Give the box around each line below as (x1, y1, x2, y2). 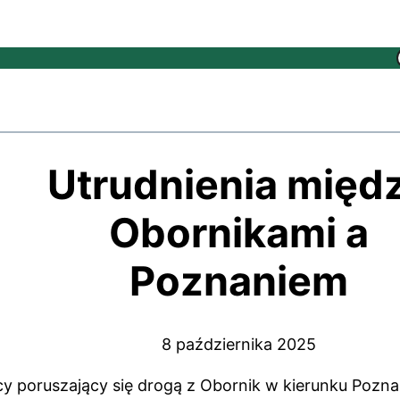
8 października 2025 (161, 334, 316, 354)
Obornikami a (108, 207, 369, 257)
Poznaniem (129, 255, 348, 305)
